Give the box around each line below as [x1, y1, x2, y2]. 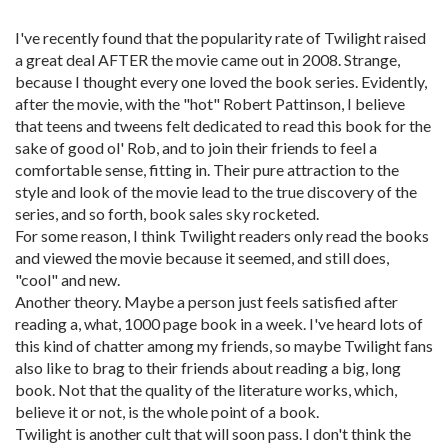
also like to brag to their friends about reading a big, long [15, 358, 401, 377]
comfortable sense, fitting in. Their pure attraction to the [15, 160, 399, 179]
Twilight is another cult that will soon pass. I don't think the [15, 424, 411, 443]
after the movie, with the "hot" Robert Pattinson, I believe [15, 94, 405, 113]
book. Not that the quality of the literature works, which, [15, 380, 397, 399]
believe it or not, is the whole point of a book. [15, 402, 319, 421]
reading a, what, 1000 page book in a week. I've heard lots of [15, 314, 423, 333]
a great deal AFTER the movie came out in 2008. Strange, [15, 50, 400, 69]
